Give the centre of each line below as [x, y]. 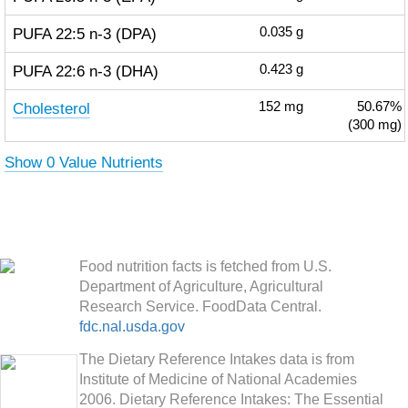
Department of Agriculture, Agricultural [201, 286]
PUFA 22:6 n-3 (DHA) [85, 71]
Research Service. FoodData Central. [200, 306]
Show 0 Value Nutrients [83, 162]
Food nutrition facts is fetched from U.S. [205, 266]
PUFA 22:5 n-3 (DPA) [84, 34]
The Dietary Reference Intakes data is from [217, 359]
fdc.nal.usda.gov [132, 326]
